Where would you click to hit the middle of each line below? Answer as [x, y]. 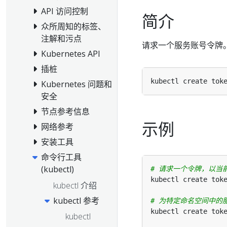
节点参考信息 [65, 112]
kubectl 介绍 [75, 185]
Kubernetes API [71, 54]
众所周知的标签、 [73, 27]
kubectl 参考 [76, 200]
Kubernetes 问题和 [77, 84]
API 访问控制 [65, 11]
